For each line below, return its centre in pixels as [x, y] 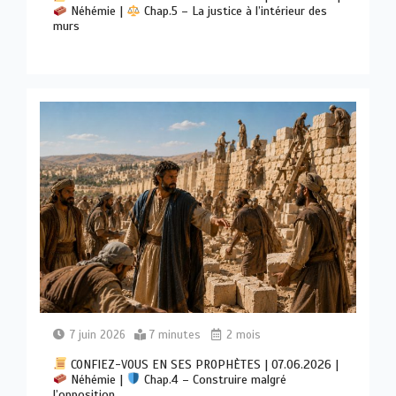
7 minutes [175, 335]
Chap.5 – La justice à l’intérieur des [234, 11]
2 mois [242, 335]
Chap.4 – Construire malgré [214, 379]
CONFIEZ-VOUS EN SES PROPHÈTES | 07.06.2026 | [203, 364]
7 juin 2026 [98, 335]
